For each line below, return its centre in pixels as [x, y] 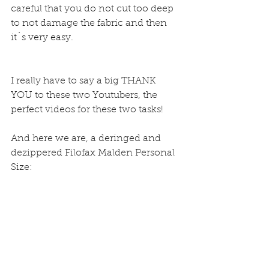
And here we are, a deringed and [87, 139]
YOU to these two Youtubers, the [85, 96]
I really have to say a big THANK [84, 81]
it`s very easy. [42, 38]
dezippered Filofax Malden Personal [94, 153]
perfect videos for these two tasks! [87, 110]
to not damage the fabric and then [90, 24]
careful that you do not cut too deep [93, 9]
